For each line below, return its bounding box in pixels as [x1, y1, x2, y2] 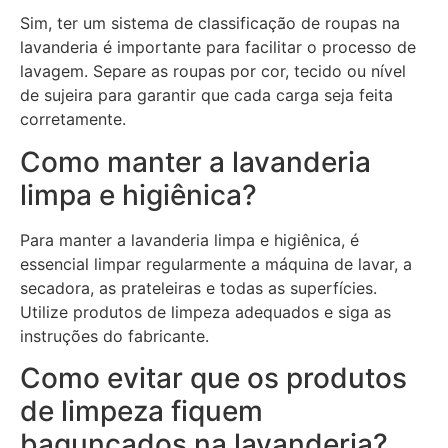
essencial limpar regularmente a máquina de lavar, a [20, 253, 412, 274]
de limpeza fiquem [20, 394, 263, 429]
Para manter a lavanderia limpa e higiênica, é [20, 229, 359, 250]
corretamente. [20, 109, 126, 130]
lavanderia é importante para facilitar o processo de [20, 37, 416, 58]
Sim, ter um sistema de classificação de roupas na [20, 13, 400, 34]
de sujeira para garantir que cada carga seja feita [20, 85, 393, 106]
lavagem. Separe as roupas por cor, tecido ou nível [20, 61, 406, 82]
